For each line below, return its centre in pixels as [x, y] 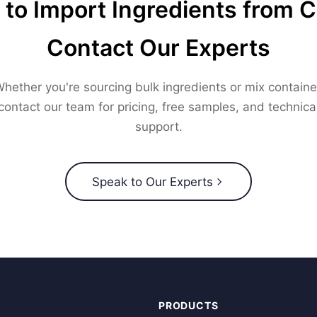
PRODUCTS [189, 305]
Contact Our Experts [158, 48]
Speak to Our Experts [152, 181]
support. [158, 127]
